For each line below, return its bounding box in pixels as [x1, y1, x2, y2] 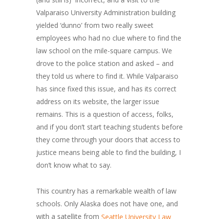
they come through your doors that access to [36, 135, 180, 145]
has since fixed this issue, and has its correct [36, 84, 176, 94]
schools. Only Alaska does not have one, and [36, 199, 178, 209]
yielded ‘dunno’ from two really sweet [36, 21, 153, 30]
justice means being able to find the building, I [36, 148, 181, 157]
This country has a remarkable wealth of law [36, 186, 176, 196]
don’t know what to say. [36, 160, 111, 170]
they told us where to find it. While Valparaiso [36, 71, 178, 81]
